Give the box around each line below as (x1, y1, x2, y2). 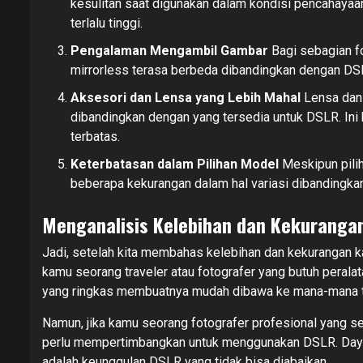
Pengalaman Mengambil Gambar (70, 42, 268, 58)
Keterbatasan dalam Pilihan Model (70, 156, 279, 172)
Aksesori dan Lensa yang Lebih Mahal (70, 89, 301, 105)
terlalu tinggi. (70, 15, 143, 31)
